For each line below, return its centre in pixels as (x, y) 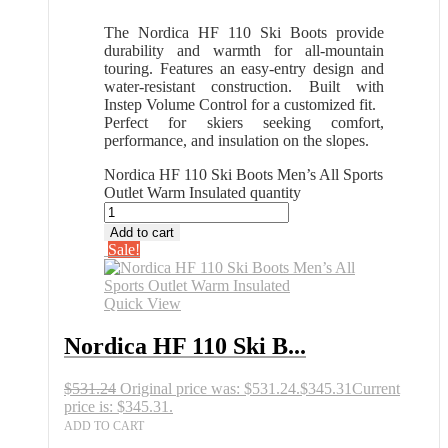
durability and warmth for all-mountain (244, 51)
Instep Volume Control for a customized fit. (240, 105)
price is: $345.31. (118, 406)
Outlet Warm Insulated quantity (202, 193)
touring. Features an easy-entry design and (244, 69)
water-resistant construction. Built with (244, 87)
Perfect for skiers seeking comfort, (244, 123)
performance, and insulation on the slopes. (236, 141)
